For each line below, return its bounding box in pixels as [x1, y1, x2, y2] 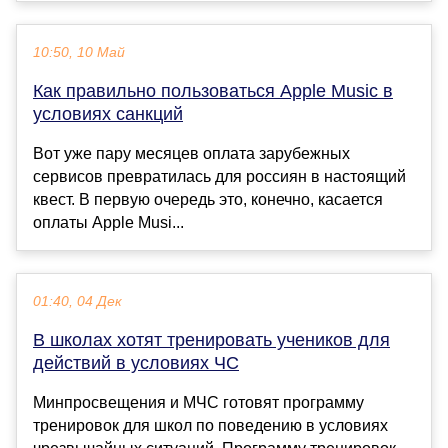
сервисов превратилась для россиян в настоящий [33, 167, 406, 185]
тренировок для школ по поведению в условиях [33, 416, 388, 434]
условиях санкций [33, 103, 183, 124]
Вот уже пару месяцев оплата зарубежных [33, 144, 350, 162]
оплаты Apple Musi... [33, 213, 184, 231]
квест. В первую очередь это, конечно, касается [33, 190, 383, 208]
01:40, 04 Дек [33, 293, 122, 309]
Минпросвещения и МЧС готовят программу [33, 393, 364, 411]
